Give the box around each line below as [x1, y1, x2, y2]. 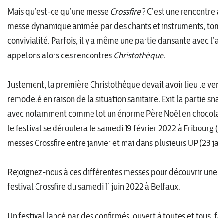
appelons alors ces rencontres [7, 49, 113, 61]
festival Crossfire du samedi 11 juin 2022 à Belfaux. [7, 181, 180, 192]
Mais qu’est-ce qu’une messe [7, 5, 110, 17]
